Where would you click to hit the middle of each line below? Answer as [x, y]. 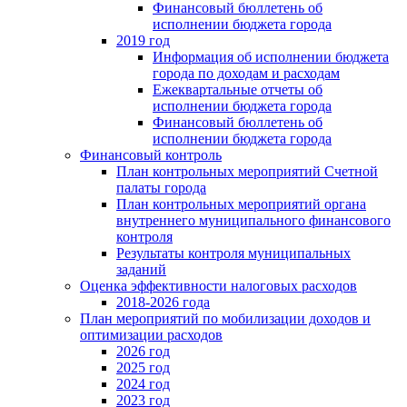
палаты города [161, 187]
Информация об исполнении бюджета [271, 56]
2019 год [143, 40]
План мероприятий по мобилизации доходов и [225, 318]
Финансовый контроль [151, 154]
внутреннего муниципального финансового [253, 220]
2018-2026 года [163, 302]
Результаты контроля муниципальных [233, 253]
